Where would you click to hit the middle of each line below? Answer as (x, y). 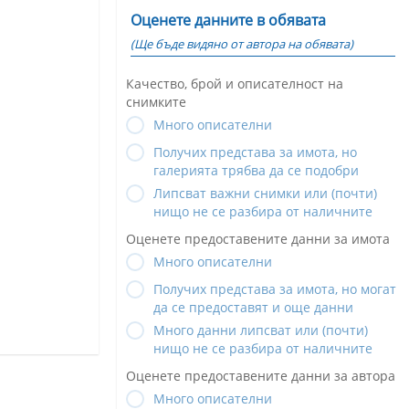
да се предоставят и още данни (253, 307)
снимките (156, 101)
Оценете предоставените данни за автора (261, 375)
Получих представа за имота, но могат (275, 288)
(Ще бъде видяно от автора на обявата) (242, 43)
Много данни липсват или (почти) (261, 330)
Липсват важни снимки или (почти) (265, 193)
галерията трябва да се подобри (256, 170)
